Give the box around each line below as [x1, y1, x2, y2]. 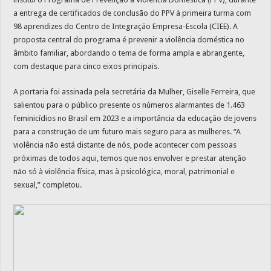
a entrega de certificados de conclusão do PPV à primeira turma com [13, 8, 252, 18]
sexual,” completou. [13, 180, 82, 189]
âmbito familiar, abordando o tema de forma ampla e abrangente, [13, 48, 245, 57]
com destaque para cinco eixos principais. [13, 62, 160, 71]
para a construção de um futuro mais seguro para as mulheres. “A [13, 127, 241, 136]
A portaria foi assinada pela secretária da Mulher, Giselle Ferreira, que [13, 87, 256, 96]
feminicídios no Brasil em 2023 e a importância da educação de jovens [13, 114, 257, 123]
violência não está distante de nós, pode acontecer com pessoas [13, 140, 237, 149]
